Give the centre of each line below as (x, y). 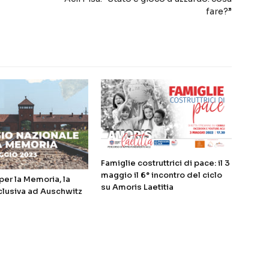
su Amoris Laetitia (137, 187)
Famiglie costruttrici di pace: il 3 (165, 163)
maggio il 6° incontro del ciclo (162, 175)
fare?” (219, 12)
